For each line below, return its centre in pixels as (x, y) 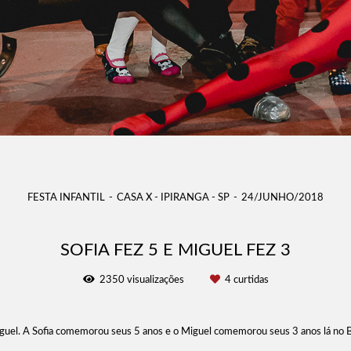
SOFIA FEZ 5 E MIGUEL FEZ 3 (175, 251)
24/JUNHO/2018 (282, 198)
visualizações (155, 280)
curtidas (250, 280)
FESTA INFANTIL (66, 198)
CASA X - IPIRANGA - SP (173, 198)
